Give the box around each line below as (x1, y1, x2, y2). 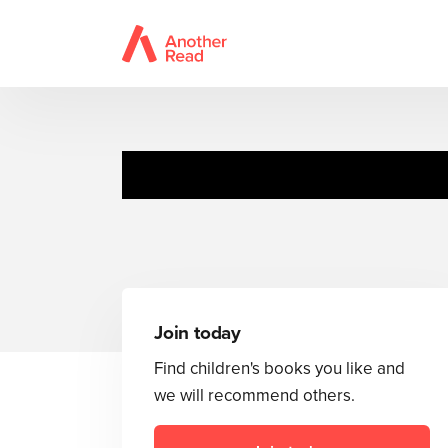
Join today (154, 322, 242, 344)
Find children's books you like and (154, 358, 405, 379)
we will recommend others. (154, 385, 355, 406)
